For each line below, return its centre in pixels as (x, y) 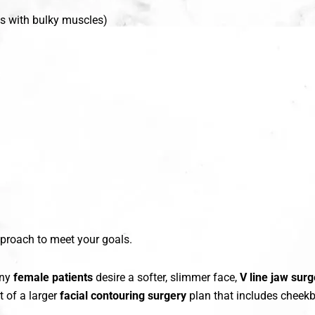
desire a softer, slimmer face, (166, 278)
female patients (53, 278)
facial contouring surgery (123, 296)
